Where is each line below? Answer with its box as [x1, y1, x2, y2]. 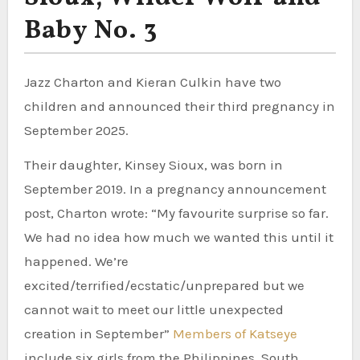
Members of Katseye [172, 325, 297, 342]
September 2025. [23, 121, 129, 138]
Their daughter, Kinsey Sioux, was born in [23, 156, 283, 173]
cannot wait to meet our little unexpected [23, 301, 284, 317]
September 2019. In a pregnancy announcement [23, 180, 326, 197]
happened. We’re [23, 252, 129, 269]
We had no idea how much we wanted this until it [23, 228, 333, 245]
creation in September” [23, 325, 173, 342]
